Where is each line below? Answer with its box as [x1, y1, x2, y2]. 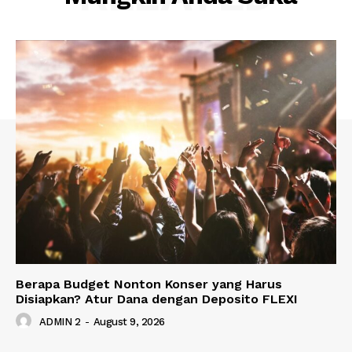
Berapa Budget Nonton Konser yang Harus [16, 277, 282, 292]
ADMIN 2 [38, 316, 80, 328]
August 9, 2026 [93, 316, 165, 328]
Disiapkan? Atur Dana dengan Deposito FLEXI [16, 291, 298, 307]
